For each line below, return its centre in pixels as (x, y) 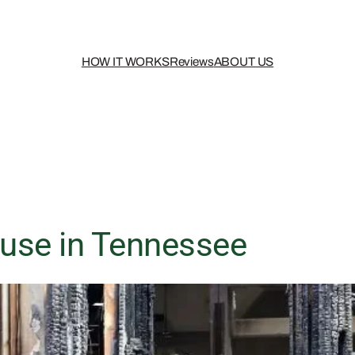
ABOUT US (244, 62)
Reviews (191, 62)
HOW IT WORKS (125, 62)
